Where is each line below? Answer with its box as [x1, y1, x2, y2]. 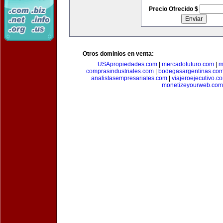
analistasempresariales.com [91, 75, 167, 82]
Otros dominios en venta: [83, 50, 154, 57]
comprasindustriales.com [86, 68, 154, 75]
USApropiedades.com [97, 61, 157, 68]
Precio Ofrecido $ [148, 5, 200, 12]
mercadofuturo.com [161, 61, 214, 68]
